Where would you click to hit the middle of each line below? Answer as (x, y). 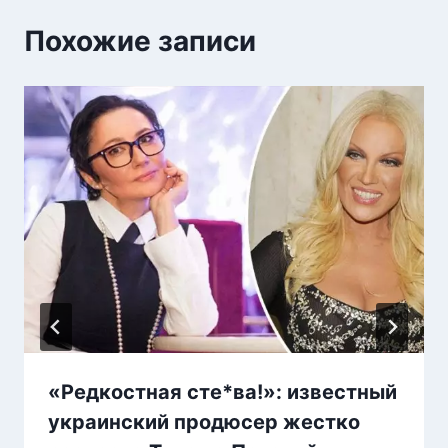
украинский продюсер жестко (204, 421)
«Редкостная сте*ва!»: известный (222, 391)
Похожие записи (140, 40)
